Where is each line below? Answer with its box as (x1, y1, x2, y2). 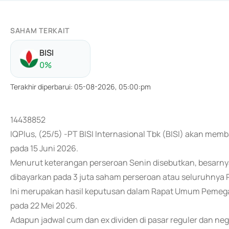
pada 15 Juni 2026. (10, 143, 78, 154)
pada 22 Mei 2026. (10, 200, 77, 211)
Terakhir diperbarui (10, 82, 71, 91)
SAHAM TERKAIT (10, 26, 70, 35)
